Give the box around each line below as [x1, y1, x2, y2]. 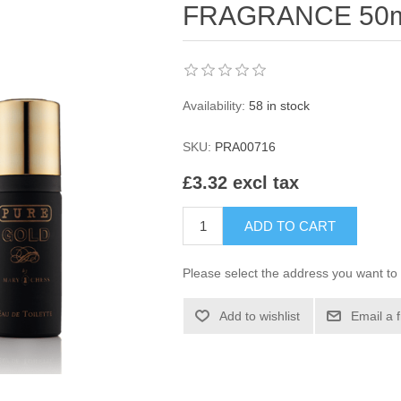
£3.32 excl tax [183, 173, 300, 193]
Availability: [183, 98, 246, 113]
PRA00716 [215, 140, 277, 154]
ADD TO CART [244, 218, 337, 235]
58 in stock [249, 98, 311, 113]
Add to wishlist [219, 309, 301, 324]
